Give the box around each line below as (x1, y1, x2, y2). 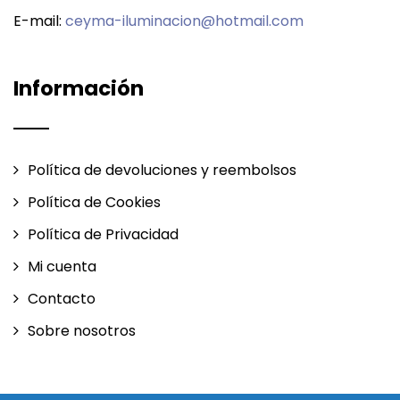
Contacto (28, 288, 96, 310)
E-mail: (13, 11, 65, 32)
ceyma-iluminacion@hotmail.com (65, 11, 304, 32)
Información (13, 74, 144, 104)
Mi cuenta (28, 256, 96, 278)
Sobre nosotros (28, 321, 136, 342)
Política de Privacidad (28, 224, 179, 246)
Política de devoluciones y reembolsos (28, 160, 296, 181)
